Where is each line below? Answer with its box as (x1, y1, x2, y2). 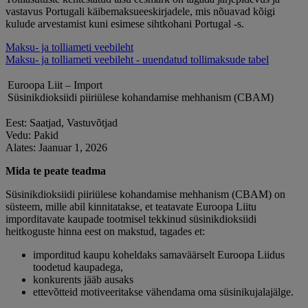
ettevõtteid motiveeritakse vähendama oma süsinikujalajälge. (33, 285, 294, 298)
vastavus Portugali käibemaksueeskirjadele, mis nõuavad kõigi (5, 5, 275, 17)
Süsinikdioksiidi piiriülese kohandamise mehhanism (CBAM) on (5, 188, 285, 200)
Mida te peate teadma (5, 164, 106, 177)
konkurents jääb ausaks (33, 273, 133, 285)
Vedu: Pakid (5, 129, 58, 141)
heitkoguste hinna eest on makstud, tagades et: (5, 225, 205, 237)
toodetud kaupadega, (33, 261, 123, 273)
